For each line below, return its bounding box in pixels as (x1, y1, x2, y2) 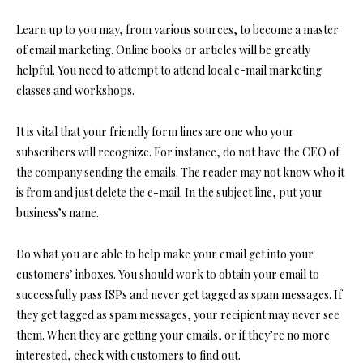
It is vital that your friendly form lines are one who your (16, 123, 294, 139)
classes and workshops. (16, 82, 135, 98)
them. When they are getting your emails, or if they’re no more (16, 327, 330, 343)
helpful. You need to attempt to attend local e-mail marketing (16, 62, 322, 78)
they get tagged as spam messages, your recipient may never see (16, 306, 340, 322)
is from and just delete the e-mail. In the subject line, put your (16, 184, 323, 200)
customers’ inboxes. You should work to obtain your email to (16, 266, 319, 282)
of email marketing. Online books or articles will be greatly (16, 41, 310, 58)
